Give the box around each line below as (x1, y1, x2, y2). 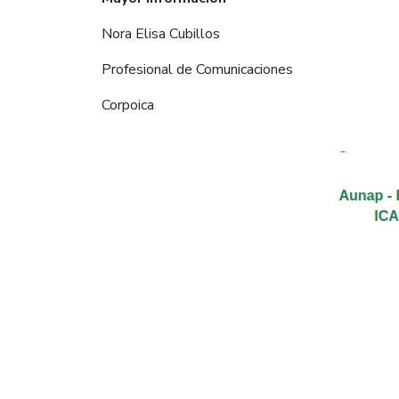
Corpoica (102, 94, 154, 115)
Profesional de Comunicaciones (102, 59, 293, 79)
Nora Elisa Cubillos (102, 23, 220, 44)
